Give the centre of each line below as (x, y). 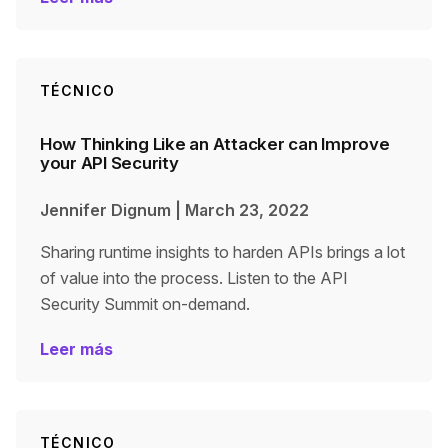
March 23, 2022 (247, 210)
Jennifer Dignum (105, 210)
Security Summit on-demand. (145, 304)
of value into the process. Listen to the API (194, 278)
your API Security (109, 163)
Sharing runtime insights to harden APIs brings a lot (222, 252)
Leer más (76, 349)
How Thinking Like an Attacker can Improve (215, 144)
